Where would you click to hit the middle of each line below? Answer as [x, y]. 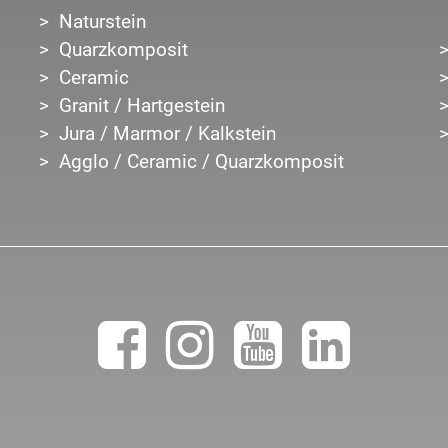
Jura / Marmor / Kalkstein [167, 133]
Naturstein [102, 21]
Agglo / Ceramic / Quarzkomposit [201, 161]
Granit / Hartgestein [141, 105]
